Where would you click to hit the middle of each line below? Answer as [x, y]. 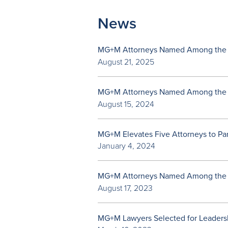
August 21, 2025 [126, 62]
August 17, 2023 [125, 188]
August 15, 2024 [126, 104]
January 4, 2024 [126, 146]
